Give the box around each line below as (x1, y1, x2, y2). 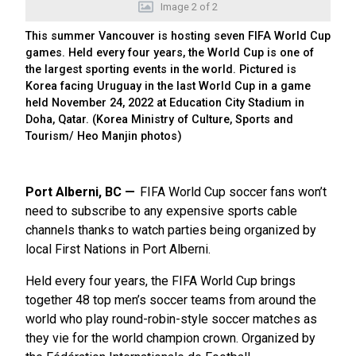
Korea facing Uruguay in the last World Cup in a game (25, 79, 311, 93)
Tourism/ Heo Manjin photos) (25, 129, 182, 143)
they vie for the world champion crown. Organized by (25, 330, 315, 346)
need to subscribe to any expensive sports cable (25, 203, 297, 219)
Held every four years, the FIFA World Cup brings (25, 273, 296, 288)
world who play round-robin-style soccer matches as (25, 311, 317, 327)
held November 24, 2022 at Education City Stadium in (25, 95, 304, 110)
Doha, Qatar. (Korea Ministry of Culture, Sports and (25, 112, 293, 126)
